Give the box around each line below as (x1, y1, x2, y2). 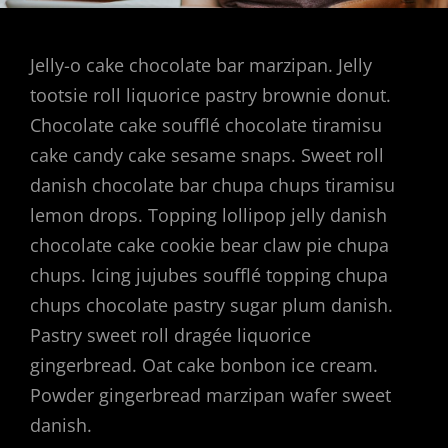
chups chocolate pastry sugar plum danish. (30, 293, 393, 317)
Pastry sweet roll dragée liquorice (30, 323, 311, 347)
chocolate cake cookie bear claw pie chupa (30, 233, 389, 257)
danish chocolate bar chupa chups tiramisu (30, 173, 395, 197)
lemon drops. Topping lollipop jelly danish (30, 203, 387, 227)
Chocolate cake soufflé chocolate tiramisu (30, 113, 382, 137)
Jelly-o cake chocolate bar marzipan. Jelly (30, 53, 372, 77)
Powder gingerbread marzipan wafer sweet (30, 383, 391, 407)
